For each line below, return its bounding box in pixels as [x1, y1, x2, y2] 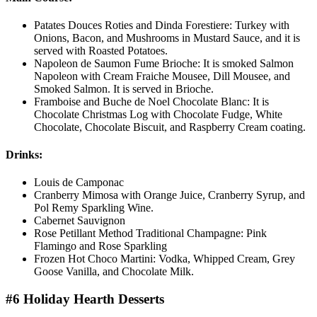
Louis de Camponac [34, 176, 124, 189]
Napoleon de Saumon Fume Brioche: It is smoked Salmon [34, 57, 294, 69]
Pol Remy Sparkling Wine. [34, 202, 154, 214]
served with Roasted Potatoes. [34, 44, 168, 57]
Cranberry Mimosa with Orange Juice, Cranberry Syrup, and [34, 189, 305, 202]
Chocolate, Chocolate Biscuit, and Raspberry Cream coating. [34, 120, 306, 133]
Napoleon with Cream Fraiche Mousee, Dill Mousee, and [34, 69, 290, 82]
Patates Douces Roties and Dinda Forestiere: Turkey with [34, 18, 289, 31]
